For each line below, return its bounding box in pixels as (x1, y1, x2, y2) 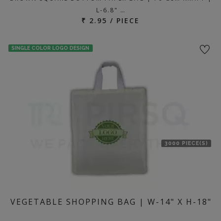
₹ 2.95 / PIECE (81, 16, 140, 25)
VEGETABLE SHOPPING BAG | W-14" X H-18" (10, 196, 212, 207)
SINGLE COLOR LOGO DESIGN (11, 45, 90, 51)
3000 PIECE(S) (164, 140, 208, 147)
